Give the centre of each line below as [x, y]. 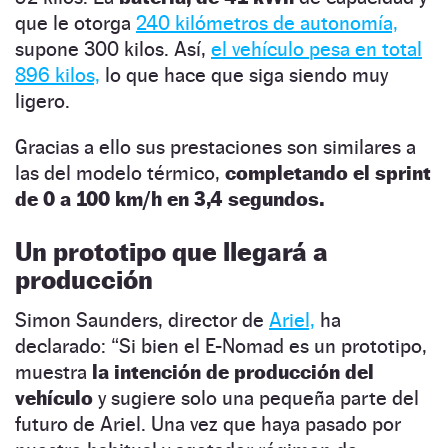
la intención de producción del [233, 371]
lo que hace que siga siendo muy [244, 74]
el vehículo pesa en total [316, 48]
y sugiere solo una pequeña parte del [256, 397]
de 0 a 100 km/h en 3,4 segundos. [169, 198]
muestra [53, 371]
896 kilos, [57, 74]
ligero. [42, 100]
